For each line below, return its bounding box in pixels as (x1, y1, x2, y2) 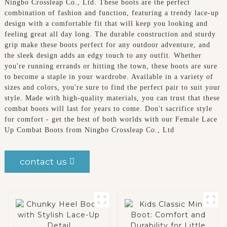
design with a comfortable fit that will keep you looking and (4, 19, 208, 27)
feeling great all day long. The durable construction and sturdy (4, 30, 216, 38)
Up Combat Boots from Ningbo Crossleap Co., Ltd (4, 126, 174, 134)
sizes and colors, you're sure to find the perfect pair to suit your (4, 83, 220, 91)
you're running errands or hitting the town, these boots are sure (4, 62, 217, 70)
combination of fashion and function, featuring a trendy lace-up (4, 9, 219, 17)
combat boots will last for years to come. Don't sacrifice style (4, 104, 212, 112)
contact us (19, 156, 67, 167)
